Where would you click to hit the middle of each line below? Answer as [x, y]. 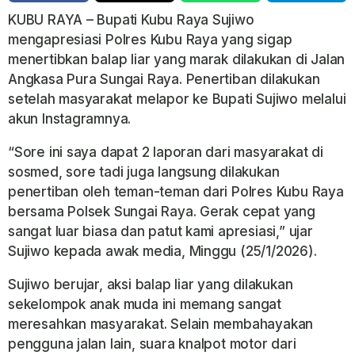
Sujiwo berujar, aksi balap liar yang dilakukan [151, 284]
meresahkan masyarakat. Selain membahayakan [161, 324]
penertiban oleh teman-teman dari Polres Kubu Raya [176, 191]
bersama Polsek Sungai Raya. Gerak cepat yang [162, 211]
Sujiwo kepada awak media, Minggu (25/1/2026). [162, 251]
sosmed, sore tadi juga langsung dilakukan [144, 172]
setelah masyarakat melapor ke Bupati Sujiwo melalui [177, 99]
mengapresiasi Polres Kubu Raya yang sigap [150, 39]
